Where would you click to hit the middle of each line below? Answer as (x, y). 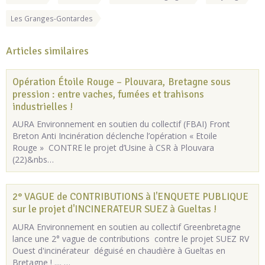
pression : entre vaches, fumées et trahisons (108, 94)
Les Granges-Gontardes (52, 18)
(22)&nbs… (33, 160)
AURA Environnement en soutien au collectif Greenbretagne (127, 227)
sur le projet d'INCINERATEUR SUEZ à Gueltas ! (114, 209)
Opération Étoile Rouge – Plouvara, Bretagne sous (122, 82)
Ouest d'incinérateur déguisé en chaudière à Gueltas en (119, 251)
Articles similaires (47, 51)
